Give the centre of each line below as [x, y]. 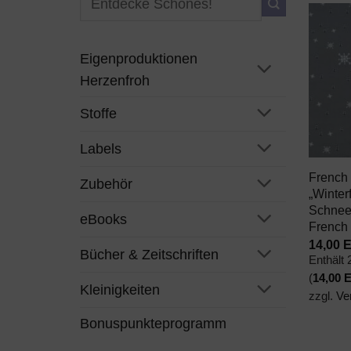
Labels [101, 149]
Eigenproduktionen [139, 58]
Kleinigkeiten [120, 289]
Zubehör [106, 185]
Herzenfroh [115, 80]
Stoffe [98, 114]
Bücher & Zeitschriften [149, 254]
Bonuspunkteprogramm [153, 323]
